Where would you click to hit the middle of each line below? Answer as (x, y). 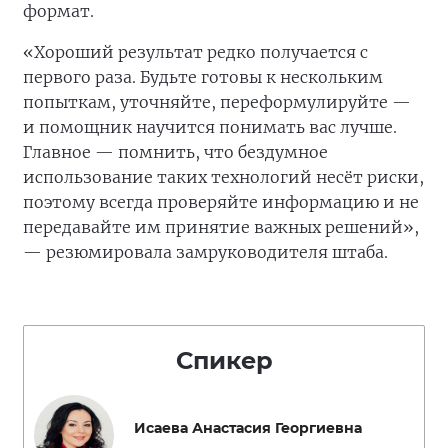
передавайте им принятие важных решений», (221, 227)
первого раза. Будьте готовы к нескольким (203, 77)
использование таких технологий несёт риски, (223, 177)
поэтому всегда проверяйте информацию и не (221, 202)
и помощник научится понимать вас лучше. (210, 127)
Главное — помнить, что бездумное (175, 152)
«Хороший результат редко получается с (195, 52)
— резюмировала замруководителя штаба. (205, 252)
